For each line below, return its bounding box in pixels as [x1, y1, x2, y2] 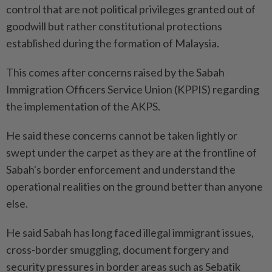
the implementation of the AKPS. [6, 100, 160, 113]
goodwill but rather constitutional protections [6, 19, 222, 33]
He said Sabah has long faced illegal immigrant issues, [6, 226, 254, 239]
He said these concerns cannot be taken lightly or [6, 129, 237, 142]
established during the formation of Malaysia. [6, 36, 219, 50]
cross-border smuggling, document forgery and [6, 243, 229, 256]
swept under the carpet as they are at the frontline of [6, 146, 257, 159]
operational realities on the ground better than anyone [6, 180, 263, 193]
